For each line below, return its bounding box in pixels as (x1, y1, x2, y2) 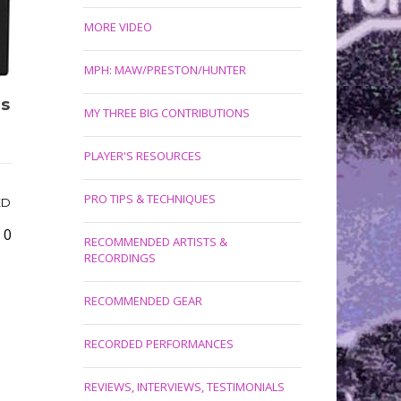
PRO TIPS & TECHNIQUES (83, 191, 216, 207)
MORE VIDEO (83, 19, 152, 35)
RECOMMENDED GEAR (83, 293, 202, 309)
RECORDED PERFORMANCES (83, 336, 234, 352)
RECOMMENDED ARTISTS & (83, 234, 227, 250)
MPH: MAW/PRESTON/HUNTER (83, 62, 246, 78)
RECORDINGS (83, 250, 156, 266)
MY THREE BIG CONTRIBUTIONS (83, 105, 250, 121)
